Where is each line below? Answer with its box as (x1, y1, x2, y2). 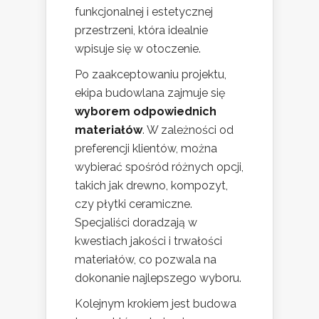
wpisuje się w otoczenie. (75, 41, 201, 56)
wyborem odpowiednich (75, 104, 216, 118)
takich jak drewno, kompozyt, (75, 178, 228, 192)
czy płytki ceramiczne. (75, 197, 192, 211)
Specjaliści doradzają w (75, 215, 197, 229)
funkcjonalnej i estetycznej (75, 4, 213, 19)
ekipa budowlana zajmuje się (75, 85, 225, 100)
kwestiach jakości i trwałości (75, 234, 222, 248)
